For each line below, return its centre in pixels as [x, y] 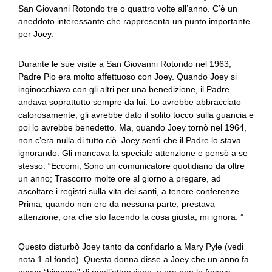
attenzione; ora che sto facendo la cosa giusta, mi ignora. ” [131, 217]
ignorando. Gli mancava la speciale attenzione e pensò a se [133, 153]
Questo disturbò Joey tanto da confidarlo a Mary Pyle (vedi [131, 246]
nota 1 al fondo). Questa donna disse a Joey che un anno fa [134, 259]
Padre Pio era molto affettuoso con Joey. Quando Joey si [127, 76]
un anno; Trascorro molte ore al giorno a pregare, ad [120, 178]
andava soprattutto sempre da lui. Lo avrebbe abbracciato [130, 102]
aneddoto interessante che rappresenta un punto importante [134, 21]
